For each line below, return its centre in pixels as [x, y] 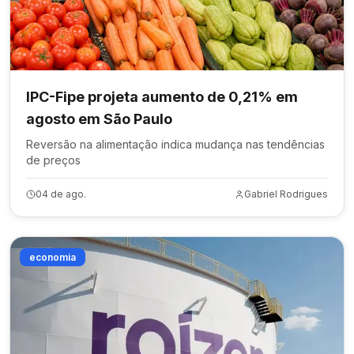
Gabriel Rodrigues [286, 194]
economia [53, 257]
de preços [53, 160]
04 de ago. [61, 194]
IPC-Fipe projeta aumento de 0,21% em [162, 97]
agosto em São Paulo [99, 119]
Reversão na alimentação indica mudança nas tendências [175, 144]
